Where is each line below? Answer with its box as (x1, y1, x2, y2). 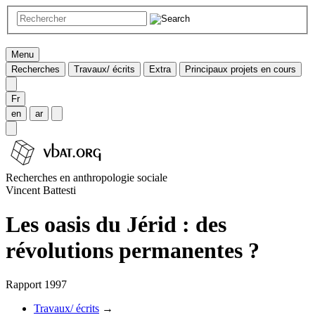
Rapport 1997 (6, 278, 67, 291)
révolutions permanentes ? (6, 238, 259, 264)
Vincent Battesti (6, 184, 76, 196)
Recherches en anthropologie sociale (6, 171, 167, 184)
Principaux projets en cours (185, 63, 296, 75)
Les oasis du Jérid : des (6, 212, 226, 238)
